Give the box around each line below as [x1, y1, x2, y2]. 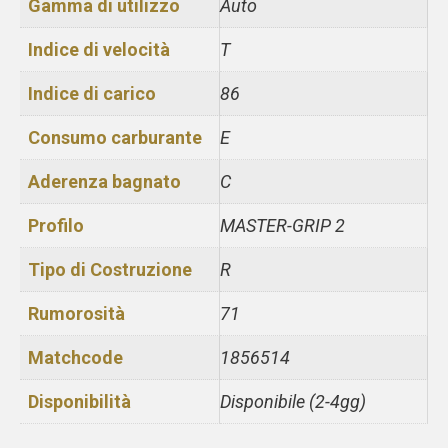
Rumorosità [28, 302, 125, 324]
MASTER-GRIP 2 [220, 214, 345, 236]
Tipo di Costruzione [28, 258, 192, 280]
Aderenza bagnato [28, 170, 181, 192]
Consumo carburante [28, 126, 202, 148]
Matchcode [28, 346, 123, 368]
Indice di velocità [28, 38, 170, 60]
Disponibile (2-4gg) [220, 390, 366, 412]
